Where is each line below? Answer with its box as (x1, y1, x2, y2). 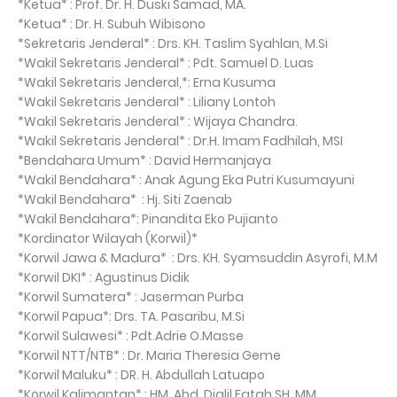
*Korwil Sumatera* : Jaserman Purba (18, 288, 244, 306)
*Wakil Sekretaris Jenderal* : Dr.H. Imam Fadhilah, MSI (18, 132, 343, 150)
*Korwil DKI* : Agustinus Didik (18, 269, 190, 286)
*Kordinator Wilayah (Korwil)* (18, 230, 198, 247)
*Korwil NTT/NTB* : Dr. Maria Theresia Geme (18, 346, 281, 364)
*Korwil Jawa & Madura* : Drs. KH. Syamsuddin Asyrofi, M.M (18, 249, 378, 267)
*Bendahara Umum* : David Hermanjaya (18, 152, 271, 169)
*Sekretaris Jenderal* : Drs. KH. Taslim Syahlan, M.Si (18, 35, 328, 52)
